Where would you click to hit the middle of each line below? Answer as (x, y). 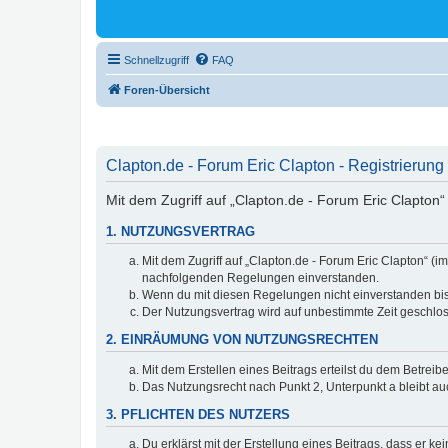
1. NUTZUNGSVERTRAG (180, 231)
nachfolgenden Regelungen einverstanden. (260, 278)
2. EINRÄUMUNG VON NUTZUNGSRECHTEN (242, 340)
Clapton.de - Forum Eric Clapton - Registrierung (275, 165)
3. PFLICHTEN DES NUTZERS (198, 414)
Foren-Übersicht (167, 90)
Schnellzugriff (156, 60)
